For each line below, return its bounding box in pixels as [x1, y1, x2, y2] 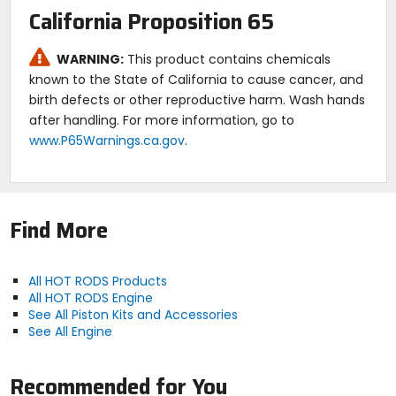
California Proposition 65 [28, 5, 274, 40]
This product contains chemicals [124, 50, 331, 69]
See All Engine [27, 322, 112, 340]
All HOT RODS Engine [27, 288, 153, 307]
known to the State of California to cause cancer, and [28, 71, 363, 89]
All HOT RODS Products [27, 271, 167, 290]
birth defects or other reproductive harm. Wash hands [28, 91, 365, 110]
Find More [9, 213, 108, 247]
